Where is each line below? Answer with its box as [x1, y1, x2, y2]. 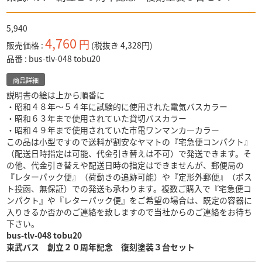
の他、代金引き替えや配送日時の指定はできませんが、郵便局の [6, 159, 244, 171]
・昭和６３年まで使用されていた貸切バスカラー [6, 112, 187, 125]
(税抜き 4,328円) [91, 39, 153, 51]
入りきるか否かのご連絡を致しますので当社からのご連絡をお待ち [6, 206, 253, 218]
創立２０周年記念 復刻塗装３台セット [39, 241, 195, 253]
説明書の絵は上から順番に [6, 89, 105, 101]
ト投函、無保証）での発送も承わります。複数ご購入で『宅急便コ [6, 182, 252, 195]
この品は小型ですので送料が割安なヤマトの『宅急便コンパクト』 [6, 136, 253, 148]
